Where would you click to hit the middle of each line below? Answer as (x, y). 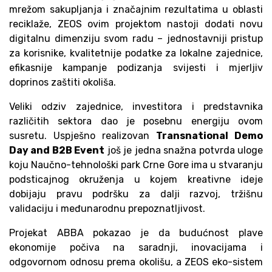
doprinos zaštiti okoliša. (63, 83)
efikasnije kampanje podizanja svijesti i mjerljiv (136, 68)
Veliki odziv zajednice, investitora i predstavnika (136, 107)
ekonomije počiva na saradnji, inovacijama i (136, 248)
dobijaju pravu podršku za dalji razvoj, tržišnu (136, 194)
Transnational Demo (209, 136)
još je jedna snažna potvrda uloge (184, 151)
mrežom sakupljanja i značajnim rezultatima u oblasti (136, 10)
